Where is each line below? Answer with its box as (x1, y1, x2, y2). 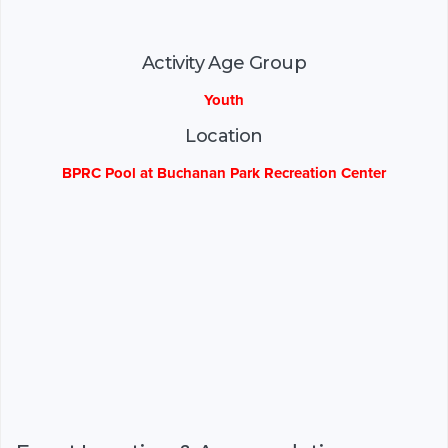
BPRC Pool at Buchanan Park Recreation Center (62, 164, 386, 183)
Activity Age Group (141, 52, 307, 75)
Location (185, 125, 263, 148)
